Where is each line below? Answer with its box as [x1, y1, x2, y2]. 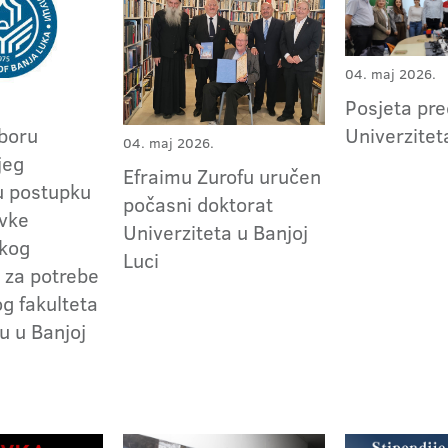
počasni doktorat [123, 189, 274, 218]
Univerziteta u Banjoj [123, 217, 309, 246]
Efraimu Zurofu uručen [123, 161, 322, 190]
